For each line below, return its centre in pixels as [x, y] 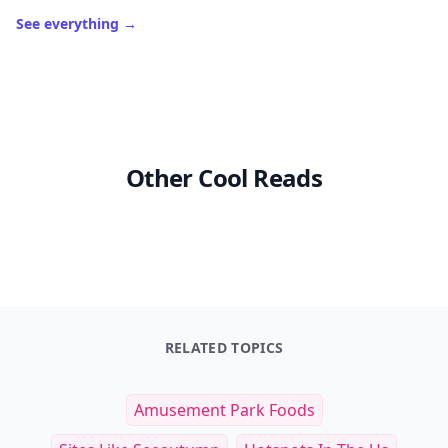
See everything [69, 23]
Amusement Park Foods [224, 410]
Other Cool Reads [224, 177]
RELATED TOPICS [224, 347]
